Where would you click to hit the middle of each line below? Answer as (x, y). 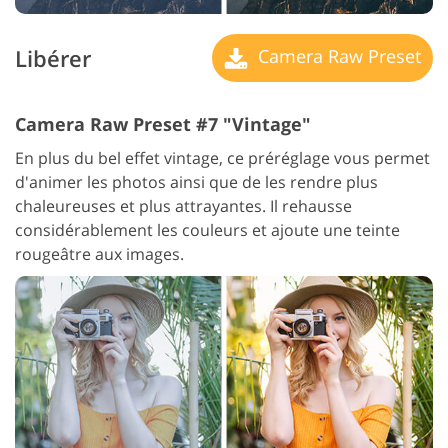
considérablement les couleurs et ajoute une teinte (207, 230)
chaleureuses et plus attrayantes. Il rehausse (183, 206)
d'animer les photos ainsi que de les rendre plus (196, 182)
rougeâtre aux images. (99, 254)
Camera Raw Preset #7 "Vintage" (163, 124)
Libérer (53, 58)
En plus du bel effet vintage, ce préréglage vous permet (222, 158)
